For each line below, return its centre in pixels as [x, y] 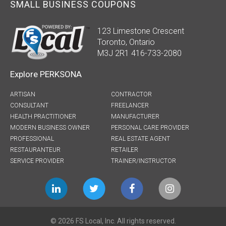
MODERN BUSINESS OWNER [50, 128]
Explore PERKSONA [46, 74]
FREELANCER [130, 106]
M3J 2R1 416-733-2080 [140, 53]
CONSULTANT [29, 106]
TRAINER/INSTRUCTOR [144, 161]
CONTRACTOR [131, 95]
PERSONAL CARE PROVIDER [150, 128]
